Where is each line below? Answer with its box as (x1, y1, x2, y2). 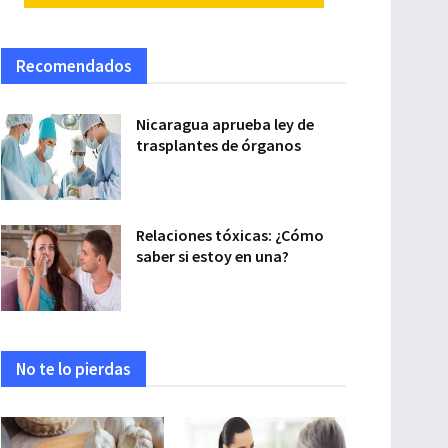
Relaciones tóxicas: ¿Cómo (136, 224, 324, 245)
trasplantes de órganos (136, 135, 301, 155)
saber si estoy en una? (136, 245, 289, 266)
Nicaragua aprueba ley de (136, 114, 314, 134)
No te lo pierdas (16, 357, 131, 380)
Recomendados (16, 55, 132, 77)
